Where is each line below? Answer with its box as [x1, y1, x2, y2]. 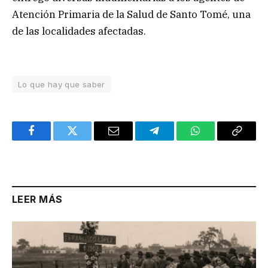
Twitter [71, 134, 103, 145]
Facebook [30, 134, 72, 145]
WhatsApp [194, 134, 241, 145]
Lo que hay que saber [18, 80, 105, 90]
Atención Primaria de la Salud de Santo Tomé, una [12, 8, 251, 22]
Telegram [153, 134, 194, 145]
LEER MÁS [12, 193, 63, 206]
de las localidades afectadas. [12, 25, 146, 38]
